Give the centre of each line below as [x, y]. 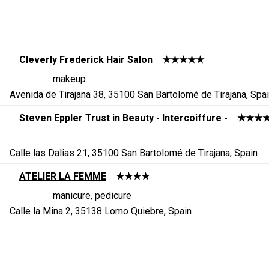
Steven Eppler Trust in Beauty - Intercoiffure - [123, 118]
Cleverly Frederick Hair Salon [86, 59]
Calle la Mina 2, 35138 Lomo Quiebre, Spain [101, 211]
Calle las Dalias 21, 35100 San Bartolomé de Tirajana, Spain [134, 153]
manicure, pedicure [92, 195]
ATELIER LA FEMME [63, 176]
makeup [69, 79]
